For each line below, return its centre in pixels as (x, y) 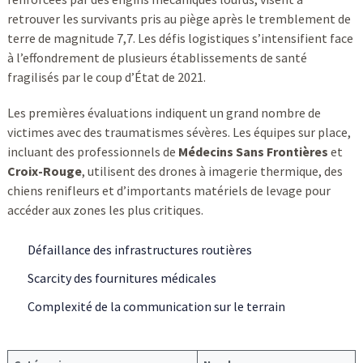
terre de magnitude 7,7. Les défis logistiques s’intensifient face (180, 38)
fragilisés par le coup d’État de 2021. (106, 77)
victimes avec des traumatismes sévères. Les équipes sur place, (179, 132)
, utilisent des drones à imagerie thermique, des (212, 171)
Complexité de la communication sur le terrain (156, 307)
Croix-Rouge (44, 171)
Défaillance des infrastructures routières (139, 250)
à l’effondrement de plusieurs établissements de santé (157, 58)
